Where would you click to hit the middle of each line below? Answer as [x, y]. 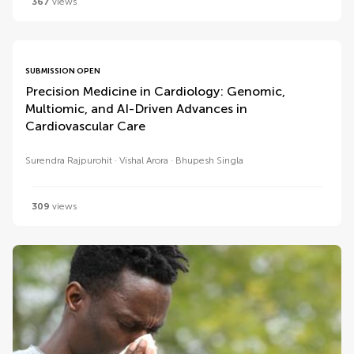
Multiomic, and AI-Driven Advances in [136, 109]
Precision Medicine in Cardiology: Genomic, [155, 91]
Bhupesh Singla [209, 160]
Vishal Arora [144, 160]
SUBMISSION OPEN [63, 71]
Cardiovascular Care [85, 126]
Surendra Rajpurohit [69, 160]
